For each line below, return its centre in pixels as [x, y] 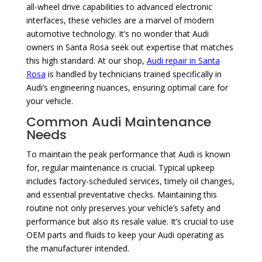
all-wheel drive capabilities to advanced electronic [119, 7]
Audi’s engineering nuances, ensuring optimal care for [127, 88]
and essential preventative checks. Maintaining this [121, 195]
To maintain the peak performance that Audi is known [128, 154]
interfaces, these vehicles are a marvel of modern [120, 20]
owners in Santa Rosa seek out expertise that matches [130, 47]
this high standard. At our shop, [86, 61]
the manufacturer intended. [77, 249]
